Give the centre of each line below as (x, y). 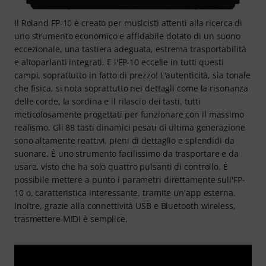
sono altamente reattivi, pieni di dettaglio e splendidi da (124, 140)
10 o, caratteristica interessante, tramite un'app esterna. (125, 192)
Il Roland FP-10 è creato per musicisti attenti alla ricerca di (129, 23)
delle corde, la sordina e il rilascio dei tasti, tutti (108, 101)
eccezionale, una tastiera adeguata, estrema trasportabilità (130, 49)
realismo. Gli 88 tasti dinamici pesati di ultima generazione (130, 127)
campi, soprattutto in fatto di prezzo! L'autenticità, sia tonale (132, 75)
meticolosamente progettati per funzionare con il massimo (129, 114)
